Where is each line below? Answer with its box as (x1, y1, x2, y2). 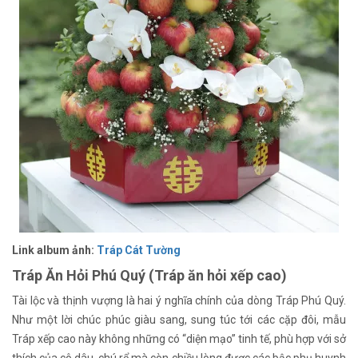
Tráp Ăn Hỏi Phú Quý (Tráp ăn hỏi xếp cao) (12, 266, 287, 284)
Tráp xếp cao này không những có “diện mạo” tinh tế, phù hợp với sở (12, 332, 346, 345)
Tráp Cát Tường (97, 243, 181, 257)
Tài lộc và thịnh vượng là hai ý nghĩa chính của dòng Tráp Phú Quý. (12, 293, 346, 307)
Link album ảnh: (12, 243, 97, 257)
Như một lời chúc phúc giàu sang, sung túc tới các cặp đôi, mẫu (12, 312, 346, 326)
